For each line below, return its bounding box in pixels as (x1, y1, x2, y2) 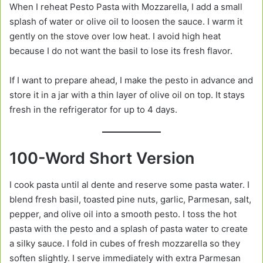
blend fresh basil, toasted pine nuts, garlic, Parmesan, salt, (9, 193, 251, 205)
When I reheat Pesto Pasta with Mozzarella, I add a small (9, 1, 242, 13)
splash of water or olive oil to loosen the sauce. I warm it (9, 16, 242, 28)
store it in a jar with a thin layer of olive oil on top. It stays (9, 89, 245, 101)
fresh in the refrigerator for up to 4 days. (9, 104, 177, 116)
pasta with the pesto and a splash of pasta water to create (9, 222, 248, 234)
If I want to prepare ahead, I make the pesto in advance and (9, 75, 253, 86)
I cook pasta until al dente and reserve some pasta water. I (9, 178, 249, 190)
